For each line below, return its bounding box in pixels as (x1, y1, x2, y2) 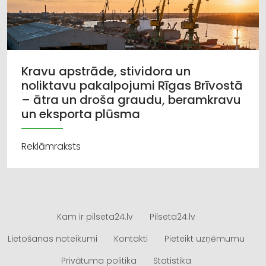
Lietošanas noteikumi (7, 232, 97, 245)
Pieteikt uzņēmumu (164, 232, 245, 245)
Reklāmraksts (21, 139, 81, 153)
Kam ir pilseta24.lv (56, 210, 133, 223)
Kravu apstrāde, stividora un (21, 62, 191, 80)
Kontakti (113, 232, 148, 245)
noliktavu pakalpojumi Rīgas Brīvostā (21, 77, 243, 94)
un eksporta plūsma (21, 105, 140, 122)
